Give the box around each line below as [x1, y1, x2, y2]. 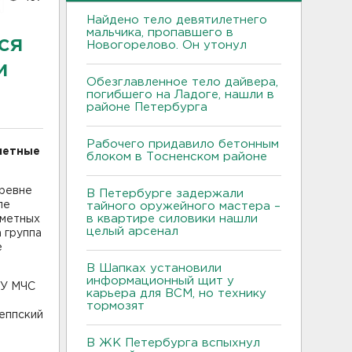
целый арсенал [86, 225, 182, 236]
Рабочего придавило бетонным [86, 138, 279, 149]
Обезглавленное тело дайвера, [86, 76, 278, 87]
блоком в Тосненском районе [86, 151, 267, 162]
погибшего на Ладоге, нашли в [86, 89, 274, 100]
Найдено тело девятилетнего [86, 14, 267, 25]
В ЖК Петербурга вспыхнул [86, 337, 260, 348]
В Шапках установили [86, 262, 222, 273]
